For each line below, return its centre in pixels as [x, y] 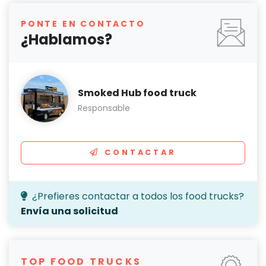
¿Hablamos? [66, 39]
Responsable [104, 108]
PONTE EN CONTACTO [83, 23]
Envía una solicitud [69, 211]
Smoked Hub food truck [137, 93]
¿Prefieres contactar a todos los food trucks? [138, 196]
